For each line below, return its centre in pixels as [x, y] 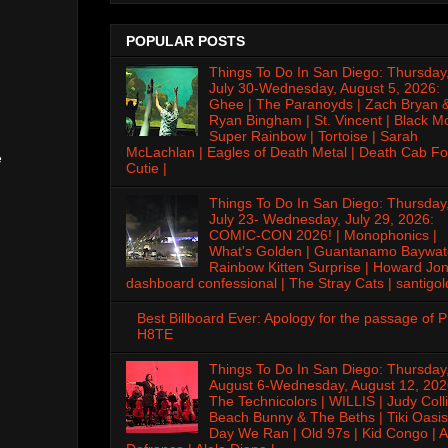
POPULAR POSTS [185, 41]
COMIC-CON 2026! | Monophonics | [322, 235]
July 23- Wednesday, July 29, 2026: [321, 219]
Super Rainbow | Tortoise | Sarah [313, 136]
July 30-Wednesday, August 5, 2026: [324, 88]
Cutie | [146, 168]
